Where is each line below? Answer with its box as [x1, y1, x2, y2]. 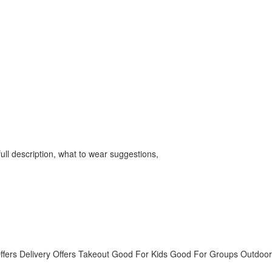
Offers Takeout [53, 248, 109, 260]
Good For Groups [170, 248, 238, 260]
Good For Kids [112, 248, 168, 260]
